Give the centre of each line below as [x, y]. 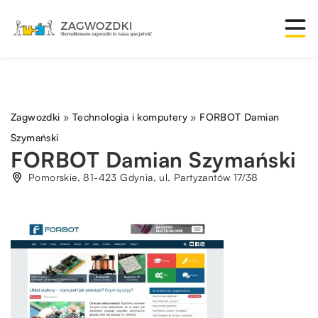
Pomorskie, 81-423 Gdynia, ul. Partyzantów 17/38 [143, 177]
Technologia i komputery [130, 117]
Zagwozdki [35, 117]
